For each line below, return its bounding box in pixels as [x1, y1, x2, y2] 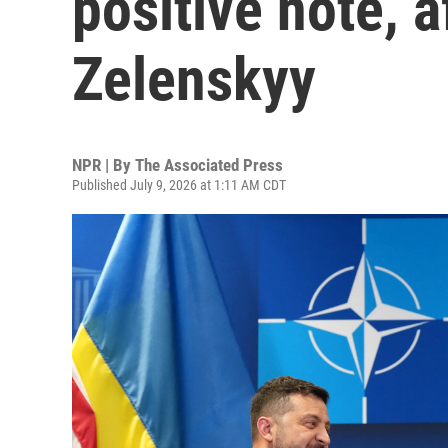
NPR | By [72, 155, 135, 175]
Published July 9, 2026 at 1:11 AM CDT [72, 177, 286, 193]
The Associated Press [135, 155, 283, 175]
